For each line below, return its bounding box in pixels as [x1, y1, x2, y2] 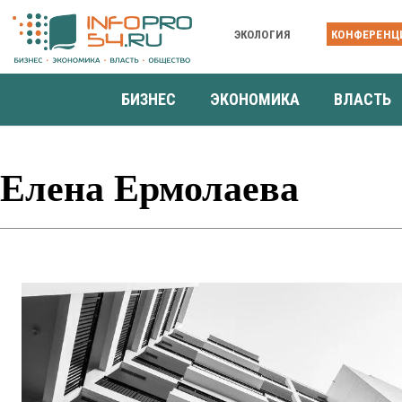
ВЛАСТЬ [334, 89, 391, 109]
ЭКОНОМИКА [210, 89, 300, 109]
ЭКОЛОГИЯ [233, 27, 292, 41]
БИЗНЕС [121, 89, 176, 109]
